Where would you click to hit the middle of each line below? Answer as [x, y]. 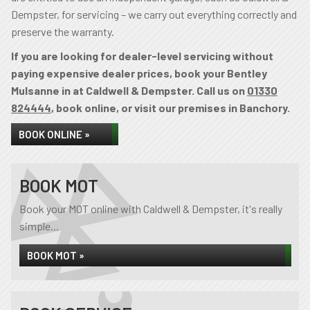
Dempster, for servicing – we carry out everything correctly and [154, 14]
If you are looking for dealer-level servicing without [142, 56]
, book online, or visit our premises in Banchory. [171, 108]
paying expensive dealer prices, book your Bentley [139, 73]
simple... [39, 226]
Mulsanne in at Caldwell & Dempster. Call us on [129, 90]
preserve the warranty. [63, 31]
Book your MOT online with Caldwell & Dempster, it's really [151, 209]
